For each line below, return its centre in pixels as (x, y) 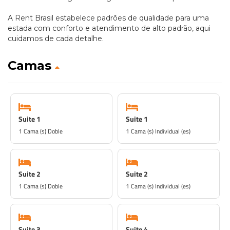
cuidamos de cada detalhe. (56, 39)
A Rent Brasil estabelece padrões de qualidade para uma (108, 18)
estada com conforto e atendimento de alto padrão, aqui (109, 28)
